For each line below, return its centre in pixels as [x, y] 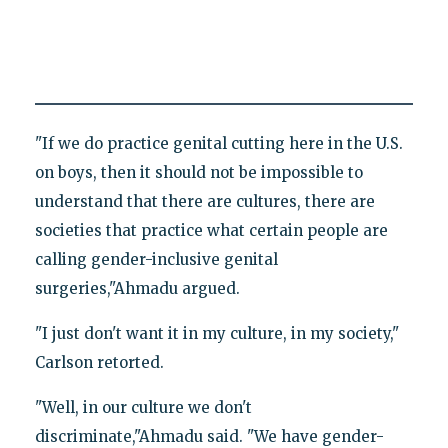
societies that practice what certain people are [211, 231]
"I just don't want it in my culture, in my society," [216, 334]
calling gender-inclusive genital [156, 260]
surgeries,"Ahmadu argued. [137, 289]
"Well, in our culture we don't [143, 408]
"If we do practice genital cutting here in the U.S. [218, 144]
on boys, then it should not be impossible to [198, 173]
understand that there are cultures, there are [204, 202]
